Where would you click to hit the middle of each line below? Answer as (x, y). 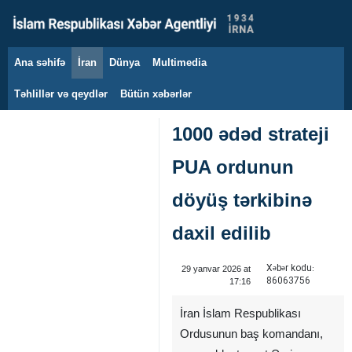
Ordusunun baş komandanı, (251, 334)
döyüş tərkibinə (242, 200)
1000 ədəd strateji (251, 134)
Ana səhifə (40, 62)
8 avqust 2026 (66, 71)
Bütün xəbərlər (156, 94)
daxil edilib (222, 233)
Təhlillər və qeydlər (61, 94)
